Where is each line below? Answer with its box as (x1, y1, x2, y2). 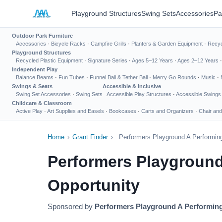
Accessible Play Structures (107, 91, 171, 97)
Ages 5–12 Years (132, 57, 173, 63)
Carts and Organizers (141, 108, 194, 114)
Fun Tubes (58, 74, 85, 80)
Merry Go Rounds (153, 74, 196, 80)
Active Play (16, 108, 43, 114)
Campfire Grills (91, 41, 126, 47)
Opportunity (48, 176, 140, 194)
